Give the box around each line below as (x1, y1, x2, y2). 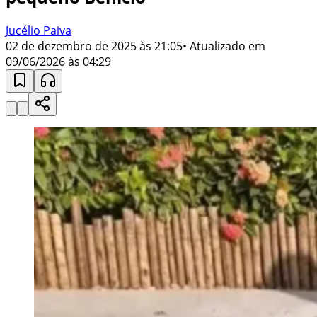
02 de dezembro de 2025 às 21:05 (6, 38, 183, 54)
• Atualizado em (183, 38, 265, 54)
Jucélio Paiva (6, 22, 71, 38)
